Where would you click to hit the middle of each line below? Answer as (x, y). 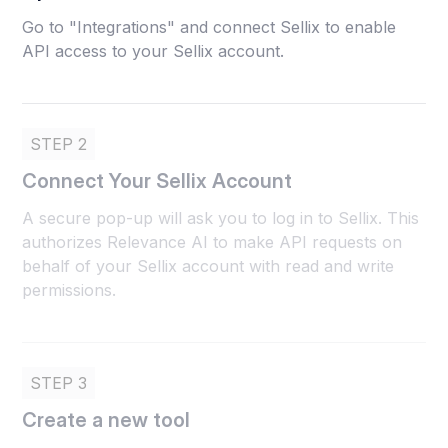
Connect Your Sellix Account (157, 181)
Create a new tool (106, 420)
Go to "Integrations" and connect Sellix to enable (209, 27)
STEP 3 (59, 383)
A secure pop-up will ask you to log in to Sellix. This (221, 218)
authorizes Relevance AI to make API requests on (212, 242)
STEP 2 (59, 144)
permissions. (69, 290)
